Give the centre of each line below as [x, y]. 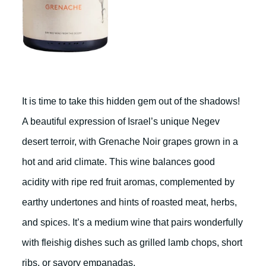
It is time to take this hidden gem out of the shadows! [131, 101]
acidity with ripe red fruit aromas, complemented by [128, 182]
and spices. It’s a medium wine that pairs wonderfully [132, 222]
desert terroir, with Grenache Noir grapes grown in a [130, 142]
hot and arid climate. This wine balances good [118, 162]
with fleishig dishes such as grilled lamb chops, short [132, 243]
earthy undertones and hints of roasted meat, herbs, [129, 202]
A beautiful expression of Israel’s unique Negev [121, 121]
